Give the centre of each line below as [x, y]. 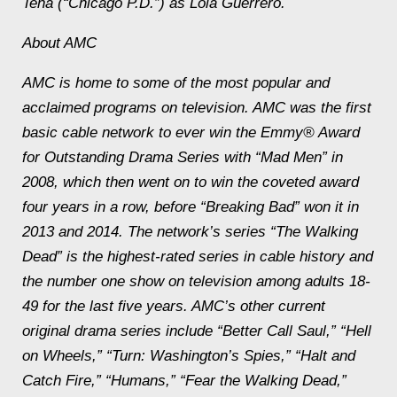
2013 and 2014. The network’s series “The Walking [190, 232]
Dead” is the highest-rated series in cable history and [198, 257]
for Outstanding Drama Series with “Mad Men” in [183, 157]
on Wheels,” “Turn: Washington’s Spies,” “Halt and [189, 356]
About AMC [59, 43]
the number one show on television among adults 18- [196, 281]
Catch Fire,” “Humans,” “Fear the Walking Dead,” [184, 381]
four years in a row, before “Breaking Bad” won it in [191, 207]
